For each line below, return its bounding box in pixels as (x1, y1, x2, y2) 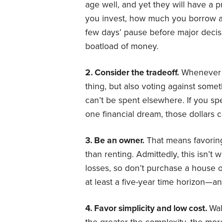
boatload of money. (85, 41, 159, 52)
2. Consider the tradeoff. (85, 67, 179, 78)
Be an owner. (94, 135, 144, 146)
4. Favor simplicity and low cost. (85, 203, 209, 214)
